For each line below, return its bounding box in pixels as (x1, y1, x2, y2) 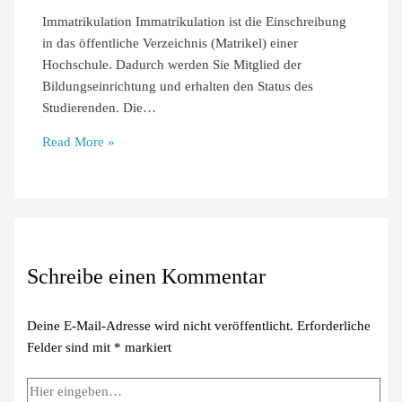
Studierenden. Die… (42, 100, 157, 115)
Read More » (42, 135, 116, 150)
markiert (121, 340, 172, 355)
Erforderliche (297, 319, 371, 334)
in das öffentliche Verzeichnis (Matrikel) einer (42, 35, 299, 50)
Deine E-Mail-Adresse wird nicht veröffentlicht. (27, 319, 294, 334)
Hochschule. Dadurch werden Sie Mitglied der (42, 57, 302, 72)
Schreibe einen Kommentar (27, 264, 267, 288)
